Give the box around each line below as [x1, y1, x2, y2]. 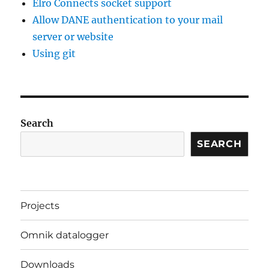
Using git [32, 47, 76, 60]
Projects [20, 199, 60, 211]
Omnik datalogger [20, 229, 109, 241]
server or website [32, 31, 114, 43]
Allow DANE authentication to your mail [32, 14, 223, 26]
